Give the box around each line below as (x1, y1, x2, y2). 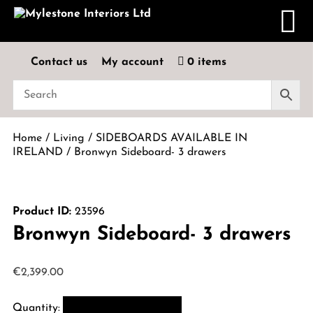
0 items (187, 57, 226, 68)
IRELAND (12, 147, 63, 158)
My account (101, 57, 163, 68)
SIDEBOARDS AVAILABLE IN (95, 133, 247, 144)
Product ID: (12, 206, 71, 217)
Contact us (30, 57, 87, 68)
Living (52, 133, 85, 144)
